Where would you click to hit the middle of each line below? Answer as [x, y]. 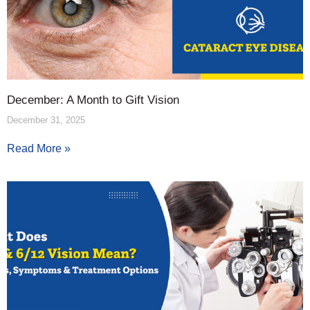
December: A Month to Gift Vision [93, 100]
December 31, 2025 [46, 120]
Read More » [39, 148]
